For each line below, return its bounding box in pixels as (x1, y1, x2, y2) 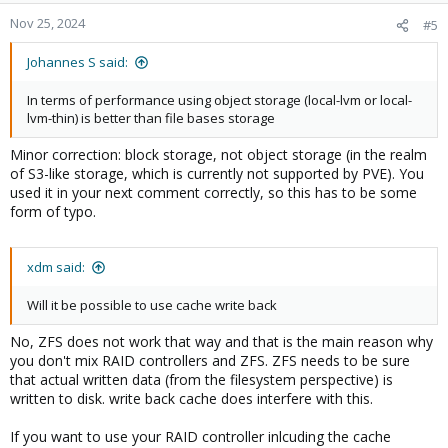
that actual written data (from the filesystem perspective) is (10, 370, 393, 389)
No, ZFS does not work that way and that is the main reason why (10, 332, 433, 351)
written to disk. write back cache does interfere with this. (10, 389, 373, 408)
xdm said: (27, 258, 85, 276)
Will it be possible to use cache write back (27, 296, 277, 314)
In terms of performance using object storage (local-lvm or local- (27, 91, 412, 109)
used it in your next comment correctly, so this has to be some (10, 183, 417, 202)
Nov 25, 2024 (10, 14, 85, 32)
